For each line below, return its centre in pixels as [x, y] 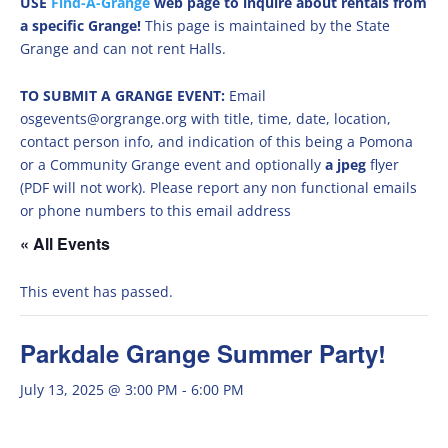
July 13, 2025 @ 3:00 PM [99, 389]
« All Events [65, 243]
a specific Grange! [82, 25]
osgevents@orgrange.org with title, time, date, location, [205, 118]
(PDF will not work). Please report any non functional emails [218, 187]
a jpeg [345, 164]
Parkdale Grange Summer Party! [203, 353]
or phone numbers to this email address [155, 210]
